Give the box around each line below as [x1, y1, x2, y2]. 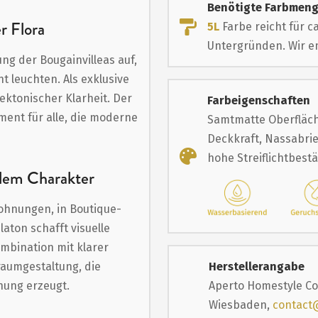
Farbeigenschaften [207, 94, 311, 107]
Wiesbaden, [209, 298, 273, 312]
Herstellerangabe [209, 260, 305, 274]
